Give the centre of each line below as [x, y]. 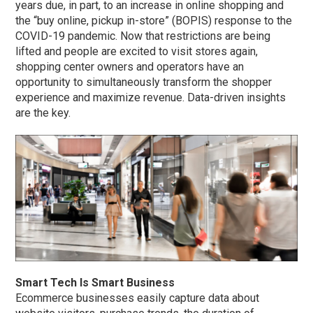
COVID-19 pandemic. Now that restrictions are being [143, 36]
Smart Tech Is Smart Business [95, 283]
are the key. [43, 112]
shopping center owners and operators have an [130, 66]
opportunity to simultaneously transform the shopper [144, 82]
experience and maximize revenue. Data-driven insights [151, 97]
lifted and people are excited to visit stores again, [137, 51]
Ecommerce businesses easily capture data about [138, 298]
